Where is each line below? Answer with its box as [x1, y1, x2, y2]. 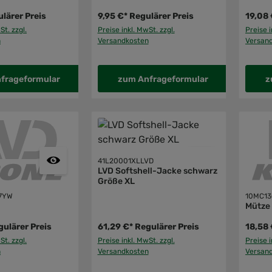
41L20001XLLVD [97, 156, 154, 165]
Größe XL [97, 175, 135, 186]
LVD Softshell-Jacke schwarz [97, 165, 217, 176]
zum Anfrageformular [117, 73, 208, 84]
